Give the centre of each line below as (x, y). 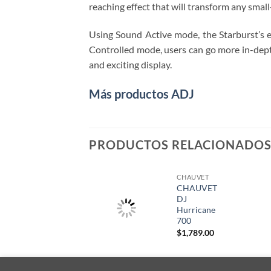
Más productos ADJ (142, 94)
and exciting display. (130, 64)
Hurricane (196, 210)
